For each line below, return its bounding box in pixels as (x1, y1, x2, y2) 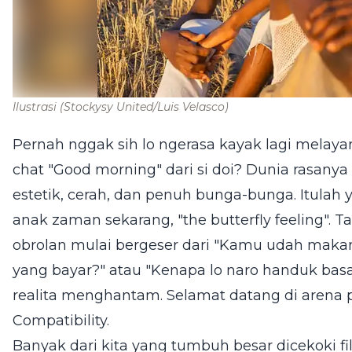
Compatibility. (13, 312, 109, 329)
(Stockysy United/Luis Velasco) (60, 100, 229, 114)
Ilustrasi (13, 100, 60, 114)
